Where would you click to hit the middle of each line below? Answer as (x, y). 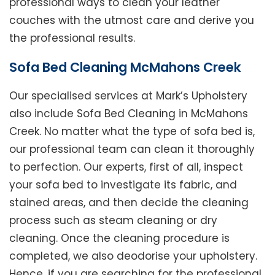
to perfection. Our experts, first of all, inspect (126, 167)
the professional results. (72, 38)
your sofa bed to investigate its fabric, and (123, 185)
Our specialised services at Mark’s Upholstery (128, 96)
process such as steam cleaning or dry (113, 221)
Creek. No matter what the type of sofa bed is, (132, 132)
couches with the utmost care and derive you (132, 21)
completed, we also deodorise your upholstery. (133, 256)
